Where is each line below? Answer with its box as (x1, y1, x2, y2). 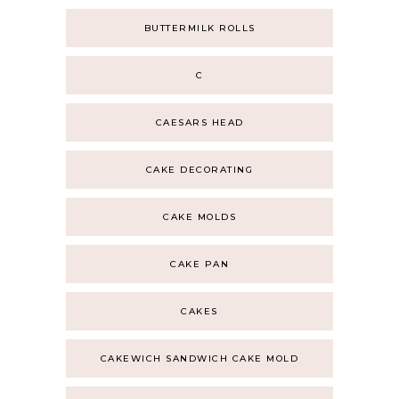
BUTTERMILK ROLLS (143, 22, 256, 34)
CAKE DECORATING (145, 164, 254, 175)
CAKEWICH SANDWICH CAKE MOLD (100, 353, 299, 364)
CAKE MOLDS (163, 211, 236, 223)
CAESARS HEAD (155, 117, 244, 128)
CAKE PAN (170, 258, 229, 270)
